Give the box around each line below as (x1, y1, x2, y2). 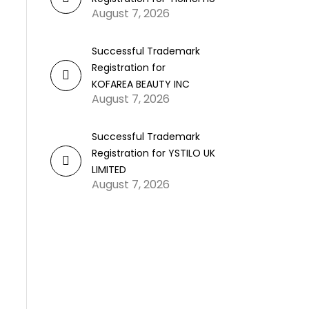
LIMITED (92, 163, 127, 177)
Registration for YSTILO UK (92, 146, 216, 160)
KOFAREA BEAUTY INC (92, 77, 190, 91)
